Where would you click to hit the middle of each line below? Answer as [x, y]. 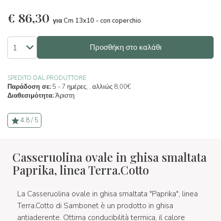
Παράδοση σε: [29, 87]
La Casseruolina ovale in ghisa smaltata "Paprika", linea [108, 194]
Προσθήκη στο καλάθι [125, 47]
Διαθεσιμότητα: [31, 96]
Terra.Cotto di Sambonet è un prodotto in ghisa [95, 206]
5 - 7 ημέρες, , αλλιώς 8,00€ [91, 87]
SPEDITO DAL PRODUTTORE [47, 78]
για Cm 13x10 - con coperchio [97, 20]
